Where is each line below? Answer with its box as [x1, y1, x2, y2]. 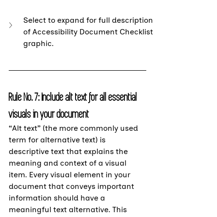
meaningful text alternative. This [9, 205, 129, 215]
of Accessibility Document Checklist [23, 27, 155, 37]
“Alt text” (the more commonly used [9, 124, 140, 133]
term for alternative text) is [9, 135, 108, 145]
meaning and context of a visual [9, 158, 128, 168]
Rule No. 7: [9, 91, 40, 104]
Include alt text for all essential [40, 91, 139, 104]
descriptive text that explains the [9, 147, 130, 156]
